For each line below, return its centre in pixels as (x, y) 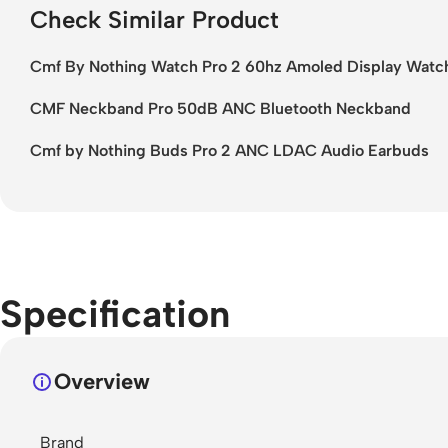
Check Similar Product (154, 19)
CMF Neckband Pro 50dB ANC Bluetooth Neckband (220, 108)
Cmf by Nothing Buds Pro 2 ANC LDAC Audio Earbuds (229, 150)
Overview (102, 381)
